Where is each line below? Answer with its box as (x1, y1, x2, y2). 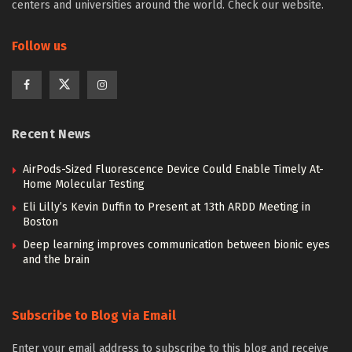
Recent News (12, 126, 91, 141)
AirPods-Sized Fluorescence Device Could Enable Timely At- (23, 163, 324, 176)
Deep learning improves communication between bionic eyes (23, 238, 330, 251)
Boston (23, 215, 58, 229)
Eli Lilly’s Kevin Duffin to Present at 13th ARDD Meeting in (23, 200, 310, 214)
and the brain (23, 253, 90, 266)
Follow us (12, 38, 67, 53)
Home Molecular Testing (23, 178, 145, 191)
